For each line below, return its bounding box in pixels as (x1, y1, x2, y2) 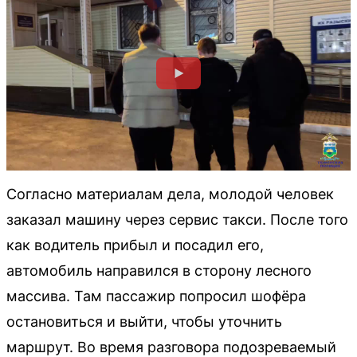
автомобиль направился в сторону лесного (6, 261, 312, 279)
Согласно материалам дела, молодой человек (6, 185, 334, 202)
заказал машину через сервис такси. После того (6, 210, 348, 228)
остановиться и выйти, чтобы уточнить (6, 312, 282, 330)
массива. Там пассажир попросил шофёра (6, 287, 306, 304)
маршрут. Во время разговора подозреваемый (6, 338, 336, 355)
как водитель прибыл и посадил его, (6, 236, 264, 253)
